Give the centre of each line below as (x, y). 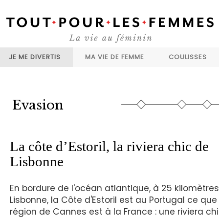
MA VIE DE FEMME (115, 57)
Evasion (38, 105)
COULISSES (188, 57)
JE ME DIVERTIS (35, 57)
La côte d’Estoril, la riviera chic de (109, 146)
